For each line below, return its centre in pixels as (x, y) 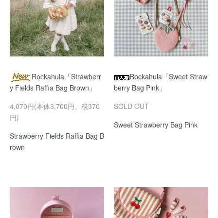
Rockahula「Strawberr (66, 77)
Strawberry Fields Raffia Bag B (57, 136)
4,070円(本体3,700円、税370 (55, 106)
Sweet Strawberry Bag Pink (156, 125)
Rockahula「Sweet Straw (168, 77)
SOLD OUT (131, 106)
